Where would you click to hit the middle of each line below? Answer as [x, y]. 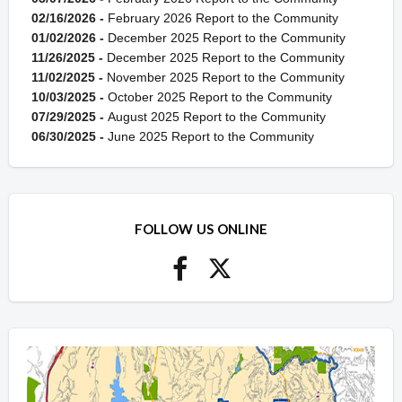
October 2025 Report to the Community [220, 97]
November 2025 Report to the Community [226, 78]
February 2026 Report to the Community [223, 18]
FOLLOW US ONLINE [201, 229]
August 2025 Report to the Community [217, 117]
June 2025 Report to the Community [211, 137]
